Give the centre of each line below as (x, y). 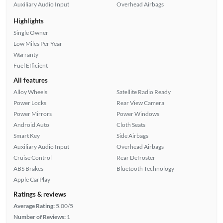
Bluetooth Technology (145, 168)
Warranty (26, 54)
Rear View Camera (140, 103)
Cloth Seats (131, 124)
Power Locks (30, 103)
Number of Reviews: (39, 217)
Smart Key (26, 135)
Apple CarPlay (32, 179)
